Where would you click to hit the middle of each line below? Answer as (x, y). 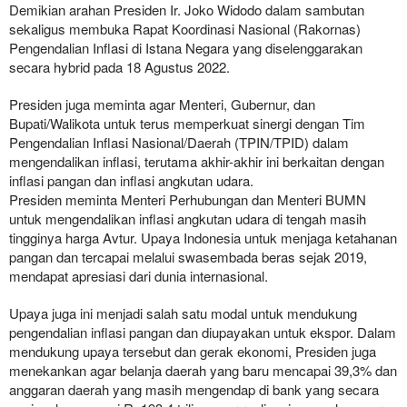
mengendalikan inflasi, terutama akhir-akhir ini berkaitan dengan (197, 162)
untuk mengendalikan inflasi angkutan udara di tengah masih (188, 219)
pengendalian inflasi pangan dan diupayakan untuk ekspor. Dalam (203, 333)
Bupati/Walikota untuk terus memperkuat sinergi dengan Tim (187, 124)
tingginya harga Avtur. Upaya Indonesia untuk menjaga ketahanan (203, 238)
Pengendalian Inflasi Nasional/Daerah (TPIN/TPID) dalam (179, 143)
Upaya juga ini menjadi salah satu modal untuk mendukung (183, 313)
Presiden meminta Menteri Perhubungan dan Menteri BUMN (188, 200)
